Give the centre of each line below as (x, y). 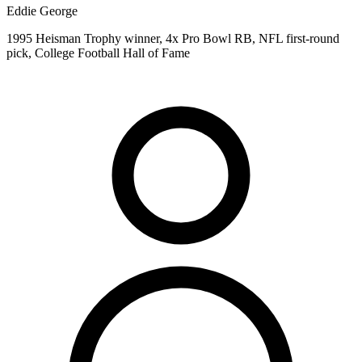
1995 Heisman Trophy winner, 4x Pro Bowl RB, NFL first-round (173, 38)
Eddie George (42, 11)
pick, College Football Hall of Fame (98, 53)
